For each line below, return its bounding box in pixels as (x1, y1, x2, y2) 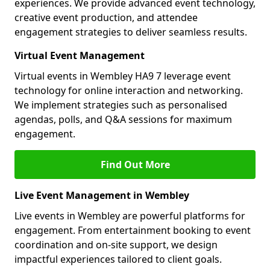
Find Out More (100, 158, 170, 171)
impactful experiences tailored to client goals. (14, 253, 222, 266)
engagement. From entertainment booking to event (14, 224, 251, 237)
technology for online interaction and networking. (14, 84, 243, 97)
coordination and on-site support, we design (14, 238, 218, 251)
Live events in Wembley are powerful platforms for (14, 209, 245, 222)
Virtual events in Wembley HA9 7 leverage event (14, 69, 231, 83)
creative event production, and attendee (14, 11, 198, 24)
